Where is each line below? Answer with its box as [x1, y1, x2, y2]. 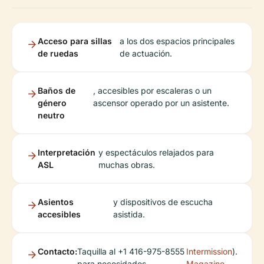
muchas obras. [98, 160, 155, 170]
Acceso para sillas [38, 36, 112, 47]
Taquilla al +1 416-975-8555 [77, 246, 184, 257]
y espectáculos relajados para [98, 147, 214, 158]
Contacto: [38, 246, 77, 257]
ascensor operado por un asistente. [93, 98, 229, 108]
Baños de [38, 85, 75, 96]
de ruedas [38, 48, 78, 59]
